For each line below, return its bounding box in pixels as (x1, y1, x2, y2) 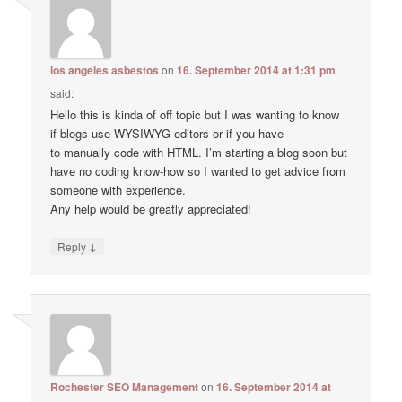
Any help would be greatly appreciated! (50, 199, 252, 217)
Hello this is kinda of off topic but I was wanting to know (50, 105, 340, 123)
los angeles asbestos (50, 61, 160, 78)
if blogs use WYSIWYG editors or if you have (50, 124, 284, 142)
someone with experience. (50, 180, 187, 198)
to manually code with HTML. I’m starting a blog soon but (50, 143, 348, 161)
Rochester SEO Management (50, 379, 199, 396)
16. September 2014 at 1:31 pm (177, 61, 336, 78)
